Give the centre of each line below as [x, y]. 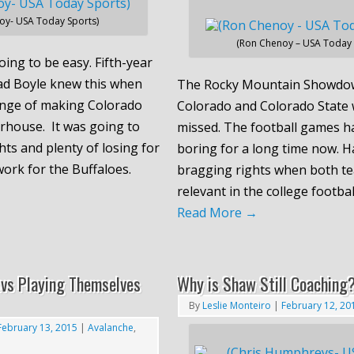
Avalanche [111, 327]
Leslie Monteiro [236, 305]
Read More [211, 212]
